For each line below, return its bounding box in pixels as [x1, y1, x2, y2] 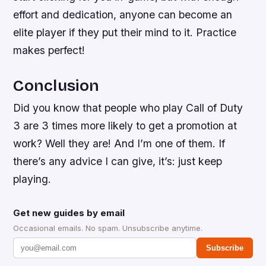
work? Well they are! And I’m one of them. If [13, 137, 226, 150]
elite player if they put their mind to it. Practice [13, 26, 237, 39]
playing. [13, 172, 52, 185]
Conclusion [13, 75, 100, 95]
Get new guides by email [13, 207, 125, 218]
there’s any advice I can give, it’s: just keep [13, 154, 223, 167]
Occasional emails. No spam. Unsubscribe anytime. [13, 223, 203, 233]
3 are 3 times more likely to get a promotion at [13, 119, 237, 132]
